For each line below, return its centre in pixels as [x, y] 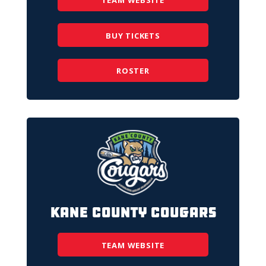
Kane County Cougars [133, 213]
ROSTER [133, 71]
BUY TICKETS [133, 35]
